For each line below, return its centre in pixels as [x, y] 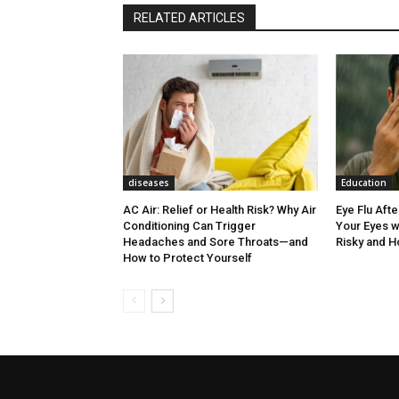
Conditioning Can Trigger [189, 226]
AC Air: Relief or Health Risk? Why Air [220, 210]
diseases [149, 183]
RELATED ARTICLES [189, 18]
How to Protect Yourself [187, 258]
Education [363, 183]
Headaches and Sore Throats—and [216, 242]
